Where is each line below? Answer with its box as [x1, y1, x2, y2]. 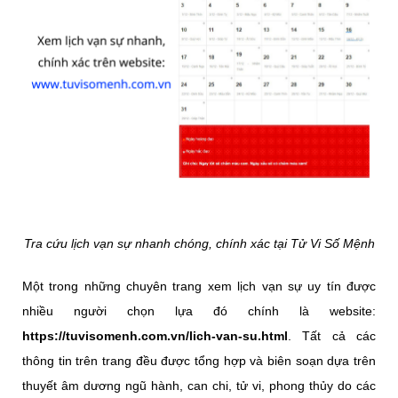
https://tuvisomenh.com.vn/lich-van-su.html [22, 328, 288, 343]
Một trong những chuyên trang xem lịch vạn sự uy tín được [22, 278, 376, 293]
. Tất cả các [288, 328, 376, 343]
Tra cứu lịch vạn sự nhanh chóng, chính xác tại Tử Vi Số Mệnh [23, 235, 375, 251]
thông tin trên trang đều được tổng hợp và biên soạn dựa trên [22, 353, 376, 368]
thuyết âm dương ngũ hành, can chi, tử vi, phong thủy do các [22, 378, 376, 393]
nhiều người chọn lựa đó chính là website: [22, 303, 376, 318]
